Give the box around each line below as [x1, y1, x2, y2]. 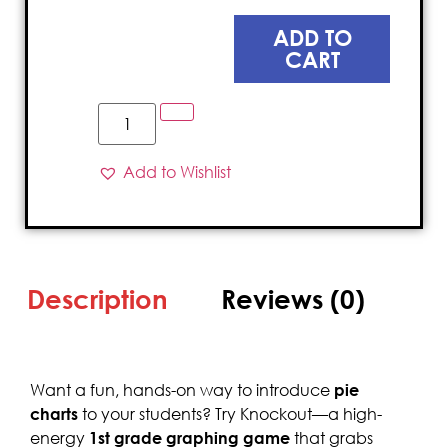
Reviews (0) [221, 282, 366, 315]
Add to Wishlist [123, 162, 231, 183]
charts [30, 403, 78, 424]
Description [27, 282, 169, 315]
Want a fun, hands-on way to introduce [30, 379, 334, 400]
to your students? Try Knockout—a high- [78, 403, 382, 424]
